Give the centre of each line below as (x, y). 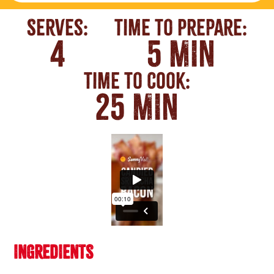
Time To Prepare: (181, 28)
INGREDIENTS (54, 253)
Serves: (57, 28)
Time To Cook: (137, 82)
